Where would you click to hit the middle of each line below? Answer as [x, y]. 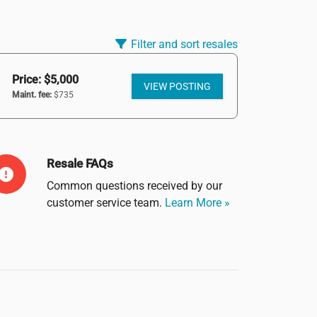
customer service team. [106, 202]
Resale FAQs [80, 163]
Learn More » [197, 202]
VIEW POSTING [177, 86]
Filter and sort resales [184, 45]
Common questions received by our [134, 185]
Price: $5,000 [45, 79]
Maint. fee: [31, 94]
